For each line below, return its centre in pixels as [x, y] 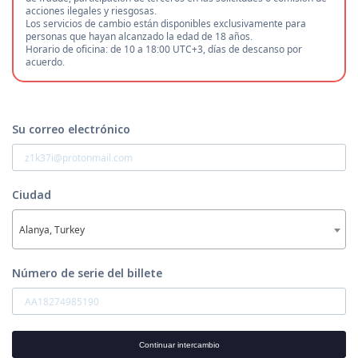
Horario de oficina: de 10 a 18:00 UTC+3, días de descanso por [164, 49]
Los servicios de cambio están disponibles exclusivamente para [166, 24]
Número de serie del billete [87, 273]
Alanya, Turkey [52, 230]
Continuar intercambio [179, 344]
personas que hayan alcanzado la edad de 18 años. [139, 36]
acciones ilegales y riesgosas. [91, 11]
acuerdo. [45, 62]
